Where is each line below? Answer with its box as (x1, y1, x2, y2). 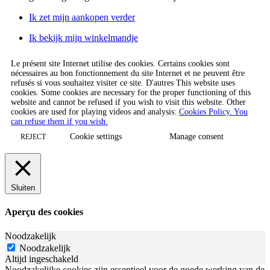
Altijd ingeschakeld (5, 253, 78, 264)
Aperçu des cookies (5, 207, 83, 218)
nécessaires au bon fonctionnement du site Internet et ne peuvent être (11, 69, 245, 78)
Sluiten (11, 183, 35, 193)
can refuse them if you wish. (11, 117, 108, 127)
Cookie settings (70, 132, 122, 142)
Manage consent (169, 132, 224, 142)
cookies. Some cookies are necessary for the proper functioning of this (11, 88, 251, 98)
